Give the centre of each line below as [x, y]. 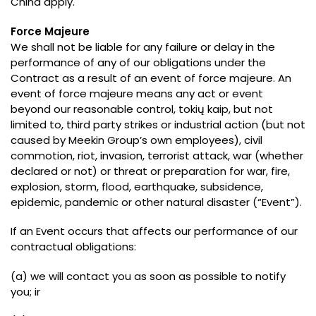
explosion [35, 186]
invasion [121, 155]
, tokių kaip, [203, 109]
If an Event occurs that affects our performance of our [154, 231]
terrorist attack [188, 155]
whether [281, 155]
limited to [36, 124]
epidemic [35, 202]
